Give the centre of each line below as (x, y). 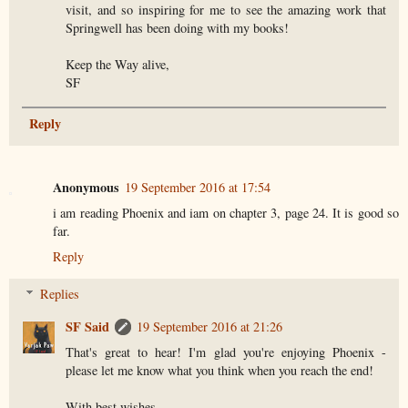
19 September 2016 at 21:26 (210, 327)
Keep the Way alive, (118, 64)
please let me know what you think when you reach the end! (220, 371)
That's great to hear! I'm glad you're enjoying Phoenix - (226, 352)
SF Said (88, 327)
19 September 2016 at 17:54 (198, 187)
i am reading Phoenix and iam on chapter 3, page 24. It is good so (226, 212)
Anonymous (86, 187)
